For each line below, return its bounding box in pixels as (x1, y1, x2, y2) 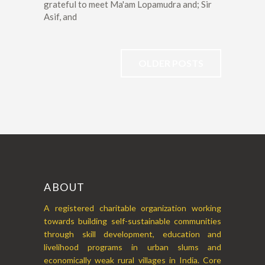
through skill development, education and (44, 229, 221, 240)
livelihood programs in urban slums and (44, 242, 221, 253)
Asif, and (44, 11, 77, 22)
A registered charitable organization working (44, 203, 221, 214)
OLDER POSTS (138, 57, 203, 69)
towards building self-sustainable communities (44, 216, 221, 227)
